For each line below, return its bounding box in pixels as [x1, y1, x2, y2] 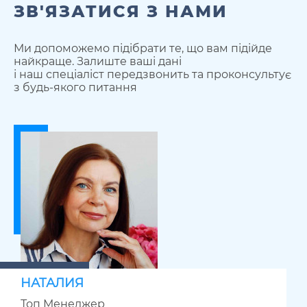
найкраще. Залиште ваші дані [14, 55, 182, 69]
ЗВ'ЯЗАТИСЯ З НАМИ [14, 1, 228, 22]
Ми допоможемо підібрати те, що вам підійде [14, 42, 272, 56]
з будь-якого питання [14, 81, 137, 95]
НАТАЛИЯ [21, 275, 84, 291]
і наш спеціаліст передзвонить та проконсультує [14, 68, 291, 82]
